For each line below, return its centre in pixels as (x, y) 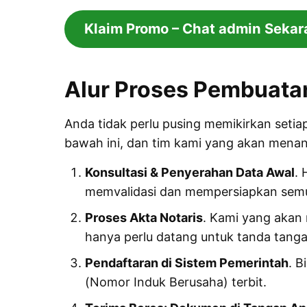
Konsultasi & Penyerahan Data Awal (189, 172)
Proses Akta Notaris (144, 217)
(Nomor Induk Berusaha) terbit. (175, 282)
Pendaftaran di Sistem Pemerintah (186, 262)
